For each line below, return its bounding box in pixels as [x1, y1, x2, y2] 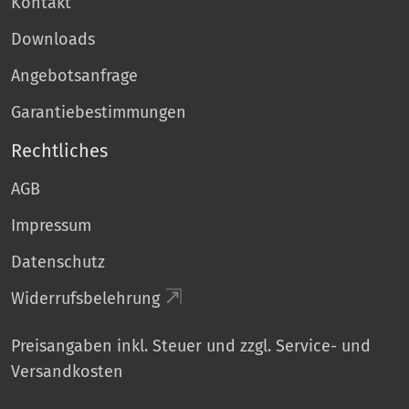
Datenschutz [11, 251, 105, 272]
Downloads [11, 28, 95, 49]
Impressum [11, 215, 91, 236]
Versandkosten [11, 361, 123, 382]
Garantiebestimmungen [11, 101, 186, 122]
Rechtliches [11, 139, 108, 162]
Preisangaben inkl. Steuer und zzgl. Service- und [11, 335, 371, 356]
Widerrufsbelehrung [11, 288, 160, 309]
